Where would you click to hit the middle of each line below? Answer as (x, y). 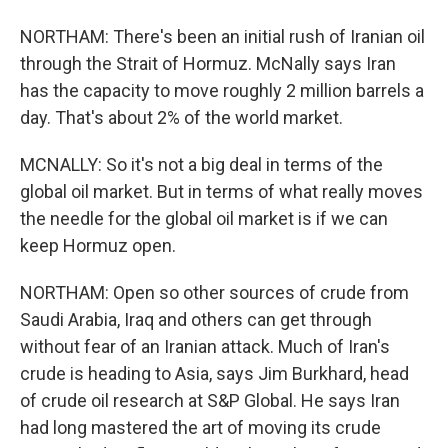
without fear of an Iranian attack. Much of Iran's (205, 346)
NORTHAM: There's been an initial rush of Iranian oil (222, 36)
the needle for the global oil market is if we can (204, 218)
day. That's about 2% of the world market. (181, 117)
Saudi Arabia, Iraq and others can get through (196, 319)
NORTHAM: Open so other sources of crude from (214, 292)
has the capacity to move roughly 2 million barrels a (222, 90)
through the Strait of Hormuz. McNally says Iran (208, 63)
